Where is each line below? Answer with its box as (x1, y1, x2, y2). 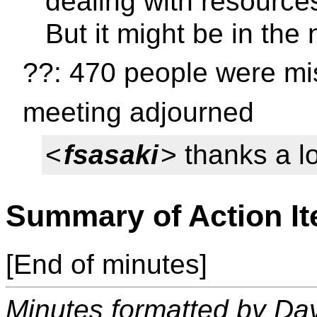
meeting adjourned (23, 96, 254, 127)
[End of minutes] (6, 248, 207, 279)
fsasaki (63, 139, 158, 171)
